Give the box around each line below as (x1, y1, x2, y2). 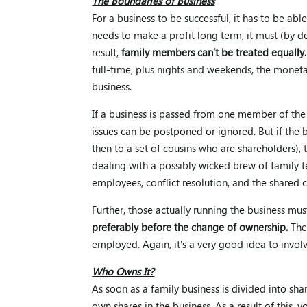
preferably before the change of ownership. (92, 221, 288, 236)
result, (92, 47, 122, 61)
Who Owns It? (92, 266, 155, 280)
